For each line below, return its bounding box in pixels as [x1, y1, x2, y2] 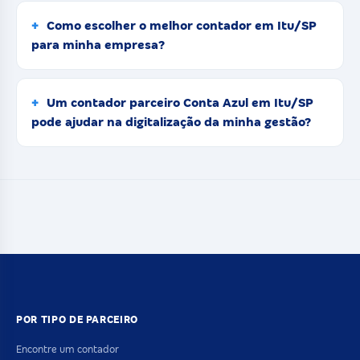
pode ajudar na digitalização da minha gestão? [31, 115, 311, 129]
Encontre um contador [16, 343, 119, 355]
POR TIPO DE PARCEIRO [16, 313, 138, 325]
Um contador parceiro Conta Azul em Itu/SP [47, 96, 313, 109]
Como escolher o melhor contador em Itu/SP [47, 18, 317, 32]
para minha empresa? [31, 38, 165, 51]
